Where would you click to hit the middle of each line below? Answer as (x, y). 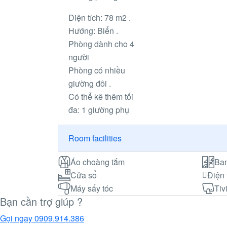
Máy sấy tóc (92, 188)
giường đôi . (91, 83)
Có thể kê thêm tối (101, 96)
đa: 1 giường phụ (99, 109)
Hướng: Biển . (94, 30)
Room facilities (95, 138)
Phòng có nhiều (97, 70)
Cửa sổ (84, 175)
